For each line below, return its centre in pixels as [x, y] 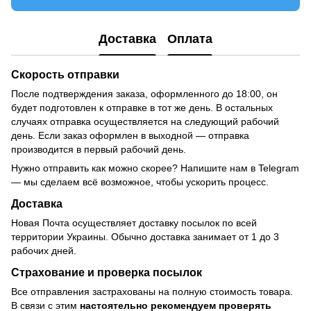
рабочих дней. [44, 251]
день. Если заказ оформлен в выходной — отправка [130, 136]
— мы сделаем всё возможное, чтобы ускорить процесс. [140, 182]
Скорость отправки [65, 75]
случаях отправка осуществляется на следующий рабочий [145, 122]
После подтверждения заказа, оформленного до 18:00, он [144, 94]
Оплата [190, 39]
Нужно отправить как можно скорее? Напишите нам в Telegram [155, 168]
